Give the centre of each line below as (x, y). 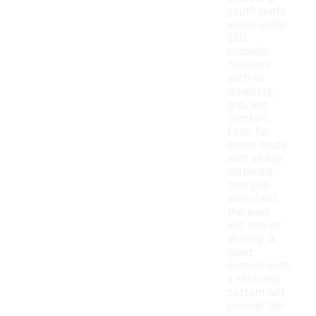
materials (250, 172)
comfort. (249, 119)
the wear (249, 212)
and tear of (255, 226)
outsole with (258, 266)
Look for (248, 132)
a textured (253, 279)
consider (248, 51)
